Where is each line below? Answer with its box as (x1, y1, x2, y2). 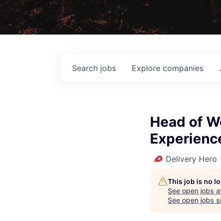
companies (163, 63, 203, 73)
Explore (132, 63, 163, 73)
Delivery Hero (166, 153, 217, 164)
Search (72, 63, 100, 73)
